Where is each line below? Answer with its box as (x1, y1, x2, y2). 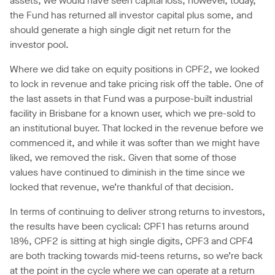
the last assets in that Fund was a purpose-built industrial (10, 92, 252, 106)
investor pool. (10, 38, 69, 52)
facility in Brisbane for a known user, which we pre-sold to (10, 107, 255, 120)
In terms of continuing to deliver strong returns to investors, (10, 205, 265, 219)
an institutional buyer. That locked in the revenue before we (10, 122, 263, 135)
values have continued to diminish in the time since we (10, 166, 245, 179)
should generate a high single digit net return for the (10, 23, 231, 37)
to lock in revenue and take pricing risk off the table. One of (10, 77, 263, 91)
